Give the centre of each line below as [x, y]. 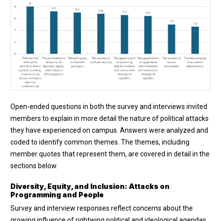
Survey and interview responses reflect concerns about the [102, 208]
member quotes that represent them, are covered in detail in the [110, 154]
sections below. [34, 166]
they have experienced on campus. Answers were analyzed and [109, 130]
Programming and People [57, 195]
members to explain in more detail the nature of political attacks [110, 119]
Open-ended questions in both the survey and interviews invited [109, 107]
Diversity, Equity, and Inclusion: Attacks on [90, 186]
